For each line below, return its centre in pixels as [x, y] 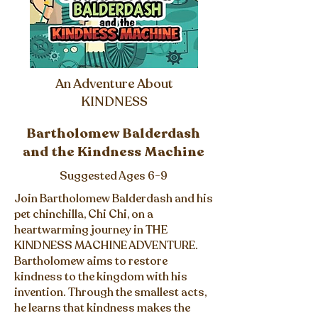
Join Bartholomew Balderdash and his [114, 199]
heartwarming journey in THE [91, 230]
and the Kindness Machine [114, 152]
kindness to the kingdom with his [101, 277]
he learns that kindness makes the [102, 308]
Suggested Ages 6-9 [114, 176]
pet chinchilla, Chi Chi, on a [84, 214]
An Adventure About [114, 84]
